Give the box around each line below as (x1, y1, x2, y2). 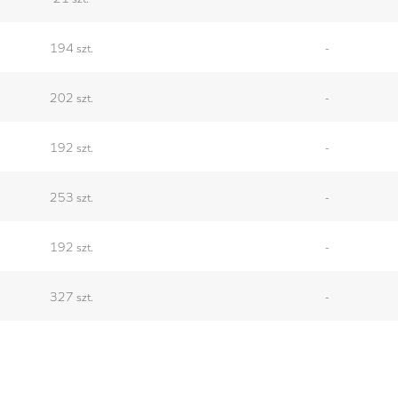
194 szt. (49, 37, 93, 56)
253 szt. (49, 187, 93, 205)
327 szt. (49, 286, 93, 305)
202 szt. (49, 87, 93, 106)
